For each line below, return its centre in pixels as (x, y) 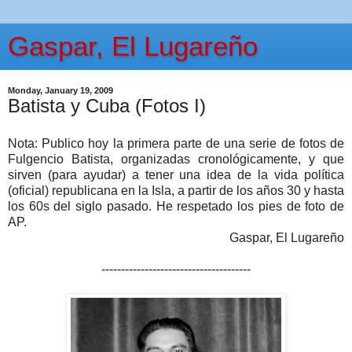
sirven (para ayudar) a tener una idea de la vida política (176, 174)
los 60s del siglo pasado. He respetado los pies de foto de (176, 206)
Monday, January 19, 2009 (60, 90)
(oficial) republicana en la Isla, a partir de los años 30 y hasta (176, 190)
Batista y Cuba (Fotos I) (107, 106)
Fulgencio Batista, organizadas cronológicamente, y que (176, 159)
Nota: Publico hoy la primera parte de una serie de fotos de (176, 143)
